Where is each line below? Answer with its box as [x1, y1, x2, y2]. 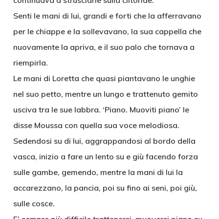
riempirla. [13, 58, 48, 67]
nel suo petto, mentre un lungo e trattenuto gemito [13, 89, 198, 99]
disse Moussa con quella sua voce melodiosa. [13, 120, 179, 130]
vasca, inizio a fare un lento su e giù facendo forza [13, 152, 198, 161]
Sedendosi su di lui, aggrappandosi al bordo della [13, 136, 196, 146]
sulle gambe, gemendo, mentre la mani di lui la [13, 167, 183, 177]
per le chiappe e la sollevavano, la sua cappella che [13, 26, 201, 36]
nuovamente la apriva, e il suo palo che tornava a [13, 42, 195, 52]
